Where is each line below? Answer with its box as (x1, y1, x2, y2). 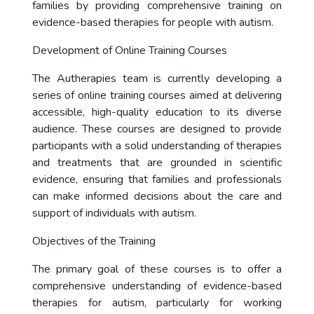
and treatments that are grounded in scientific (32, 155, 282, 170)
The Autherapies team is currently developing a (32, 71, 282, 86)
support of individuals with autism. (32, 205, 196, 221)
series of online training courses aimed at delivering (32, 88, 282, 103)
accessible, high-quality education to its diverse (32, 104, 282, 120)
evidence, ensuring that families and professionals (32, 172, 282, 187)
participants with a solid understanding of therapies (32, 138, 282, 153)
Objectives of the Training (32, 233, 156, 249)
